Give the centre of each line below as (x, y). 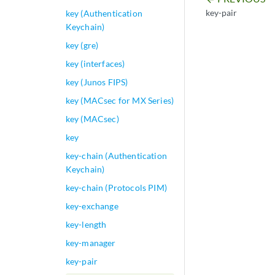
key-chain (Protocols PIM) (116, 188)
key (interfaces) (95, 64)
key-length (86, 224)
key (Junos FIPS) (97, 82)
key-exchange (92, 206)
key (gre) (82, 45)
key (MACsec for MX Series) (120, 100)
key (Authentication (104, 13)
